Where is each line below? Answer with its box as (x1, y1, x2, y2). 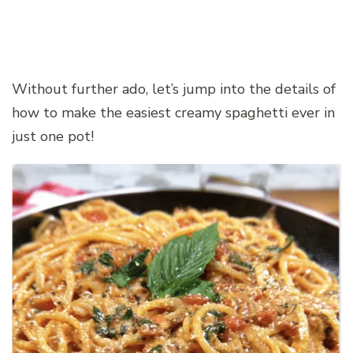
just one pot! (12, 126, 94, 146)
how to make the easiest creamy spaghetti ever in (12, 102, 335, 122)
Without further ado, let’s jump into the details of (12, 79, 336, 98)
